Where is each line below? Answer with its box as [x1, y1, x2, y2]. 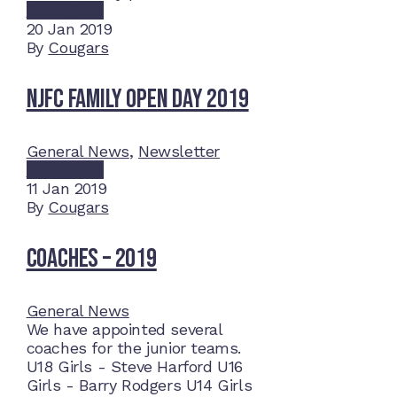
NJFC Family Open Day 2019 [26, 83, 249, 116]
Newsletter [138, 142, 220, 161]
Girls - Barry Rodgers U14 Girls [26, 376, 253, 395]
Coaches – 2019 [26, 243, 157, 276]
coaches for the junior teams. [26, 339, 241, 358]
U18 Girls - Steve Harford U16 [26, 357, 243, 377]
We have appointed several [26, 320, 222, 339]
